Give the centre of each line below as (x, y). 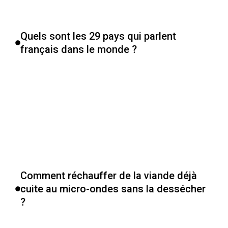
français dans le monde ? (79, 49)
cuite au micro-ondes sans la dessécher (113, 189)
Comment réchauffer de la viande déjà (109, 176)
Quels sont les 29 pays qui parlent (98, 36)
